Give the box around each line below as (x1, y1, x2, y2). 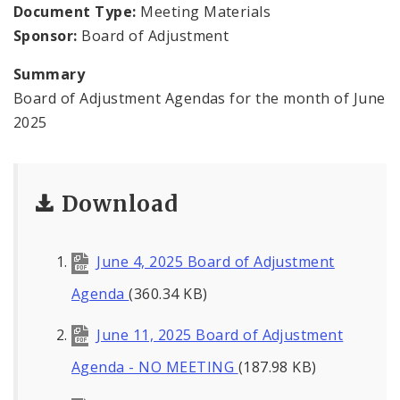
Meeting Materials (136, 2, 271, 22)
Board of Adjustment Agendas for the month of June (13, 88, 386, 109)
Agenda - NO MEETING (71, 356, 238, 377)
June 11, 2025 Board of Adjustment (96, 324, 344, 345)
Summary (13, 64, 86, 85)
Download (62, 190, 179, 219)
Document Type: (13, 2, 137, 22)
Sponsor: (13, 26, 78, 46)
